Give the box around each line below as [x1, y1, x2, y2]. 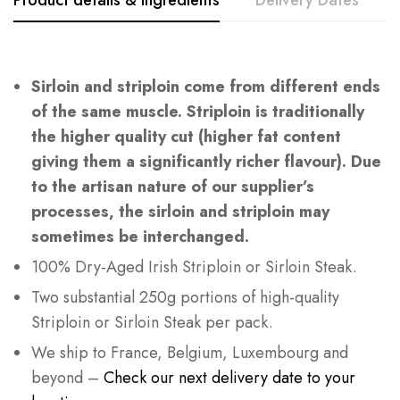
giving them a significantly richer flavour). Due [31, 149, 381, 173]
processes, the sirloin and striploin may [31, 199, 329, 223]
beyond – [31, 365, 104, 389]
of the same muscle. [31, 99, 187, 123]
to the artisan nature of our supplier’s [31, 174, 314, 198]
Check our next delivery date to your [104, 365, 355, 389]
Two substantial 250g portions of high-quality [31, 285, 339, 309]
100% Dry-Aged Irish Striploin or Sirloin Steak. [31, 254, 357, 279]
